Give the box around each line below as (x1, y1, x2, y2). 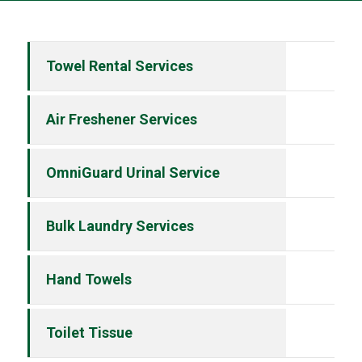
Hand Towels (45, 271, 132, 288)
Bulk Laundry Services (45, 217, 194, 235)
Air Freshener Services (45, 111, 197, 128)
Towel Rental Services (45, 57, 193, 75)
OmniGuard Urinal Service (45, 164, 220, 182)
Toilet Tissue (45, 324, 133, 342)
